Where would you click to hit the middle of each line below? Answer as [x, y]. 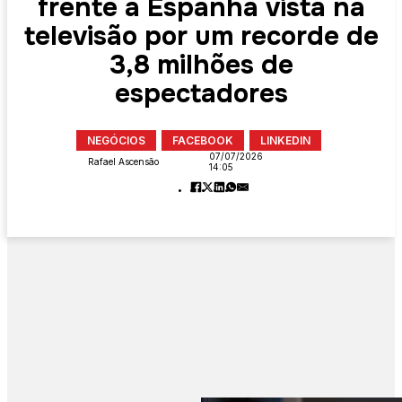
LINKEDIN [285, 141]
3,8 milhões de [201, 65]
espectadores [201, 93]
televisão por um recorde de [201, 36]
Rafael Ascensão [124, 162]
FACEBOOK [202, 141]
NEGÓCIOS [116, 141]
